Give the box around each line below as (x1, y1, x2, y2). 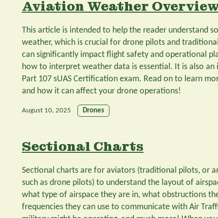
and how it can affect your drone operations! (22, 86, 181, 96)
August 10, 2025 (22, 107, 71, 114)
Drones (83, 107, 104, 114)
